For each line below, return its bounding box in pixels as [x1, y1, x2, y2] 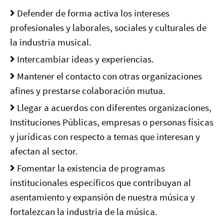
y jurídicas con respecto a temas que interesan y [10, 130, 200, 142]
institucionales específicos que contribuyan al [10, 176, 191, 188]
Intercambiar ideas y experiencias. [15, 53, 154, 65]
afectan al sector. [10, 145, 78, 157]
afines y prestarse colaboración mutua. [10, 84, 165, 96]
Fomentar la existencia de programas [15, 162, 165, 174]
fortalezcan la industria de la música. [10, 205, 157, 217]
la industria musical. [10, 36, 91, 48]
